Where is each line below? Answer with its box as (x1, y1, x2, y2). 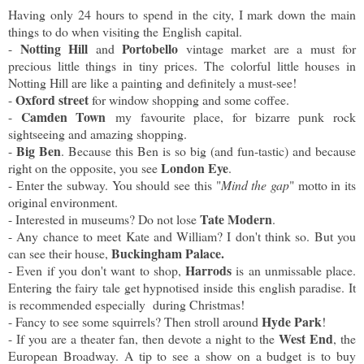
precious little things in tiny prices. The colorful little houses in (8, 57, 356, 75)
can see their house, (8, 245, 111, 262)
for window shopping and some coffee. (89, 91, 289, 109)
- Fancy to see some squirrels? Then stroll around (8, 313, 262, 331)
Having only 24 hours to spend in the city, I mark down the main (8, 6, 356, 24)
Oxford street (15, 90, 89, 110)
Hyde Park (262, 312, 322, 331)
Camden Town (20, 107, 106, 127)
